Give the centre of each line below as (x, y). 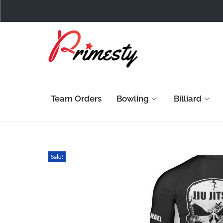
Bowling (133, 99)
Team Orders (76, 99)
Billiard (188, 99)
